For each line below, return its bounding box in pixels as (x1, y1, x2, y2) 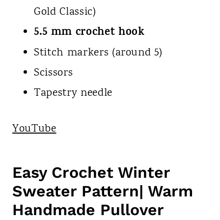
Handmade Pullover (12, 200, 164, 219)
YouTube (12, 121, 56, 137)
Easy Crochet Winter (12, 163, 170, 182)
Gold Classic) (33, 4, 96, 20)
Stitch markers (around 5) (33, 45, 163, 61)
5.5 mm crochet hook (33, 24, 145, 42)
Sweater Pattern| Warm (12, 181, 193, 200)
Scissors (33, 65, 73, 81)
